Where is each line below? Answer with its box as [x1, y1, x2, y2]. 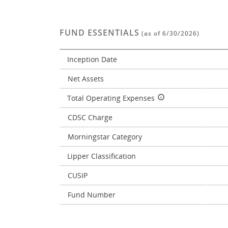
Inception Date [67, 54, 117, 64]
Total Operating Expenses [67, 93, 155, 103]
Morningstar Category [68, 132, 142, 141]
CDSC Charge [68, 112, 112, 122]
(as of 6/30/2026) [139, 29, 199, 38]
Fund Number [68, 190, 116, 199]
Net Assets [68, 74, 104, 83]
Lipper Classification [67, 151, 136, 161]
